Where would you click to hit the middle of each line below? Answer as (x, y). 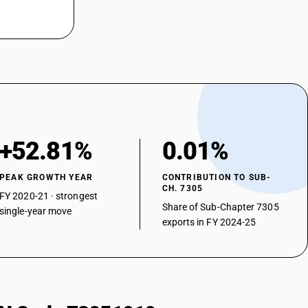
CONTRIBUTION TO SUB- (217, 177)
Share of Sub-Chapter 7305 (220, 207)
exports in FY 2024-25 (209, 222)
